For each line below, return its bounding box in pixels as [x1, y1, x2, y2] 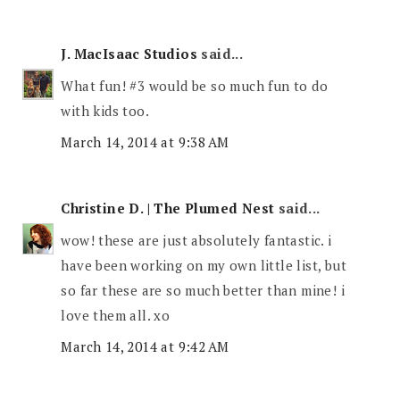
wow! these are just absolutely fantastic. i [61, 230, 332, 249]
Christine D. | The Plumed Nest [61, 199, 275, 218]
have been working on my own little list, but [61, 255, 347, 274]
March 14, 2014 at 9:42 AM [61, 337, 229, 356]
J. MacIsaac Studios [61, 45, 198, 63]
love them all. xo [61, 305, 171, 324]
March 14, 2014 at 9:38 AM [61, 133, 229, 152]
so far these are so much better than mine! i [61, 280, 346, 299]
